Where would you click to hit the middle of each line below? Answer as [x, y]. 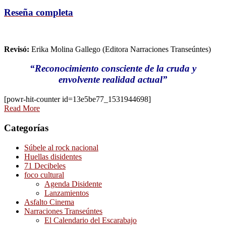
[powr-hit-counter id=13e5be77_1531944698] [77, 99]
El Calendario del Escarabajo [91, 220]
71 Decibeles [45, 165]
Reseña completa [39, 13]
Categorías [26, 128]
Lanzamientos [67, 193]
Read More [22, 108]
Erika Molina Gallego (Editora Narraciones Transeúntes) [120, 49]
